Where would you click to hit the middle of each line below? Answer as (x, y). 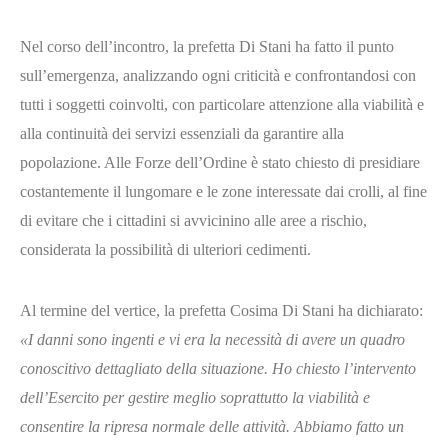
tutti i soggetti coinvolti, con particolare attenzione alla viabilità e (222, 104)
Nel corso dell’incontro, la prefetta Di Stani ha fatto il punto (207, 46)
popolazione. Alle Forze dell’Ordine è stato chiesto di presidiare (220, 162)
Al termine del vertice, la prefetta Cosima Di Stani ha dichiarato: (221, 310)
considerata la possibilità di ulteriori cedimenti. (165, 249)
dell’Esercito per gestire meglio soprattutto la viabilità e (195, 397)
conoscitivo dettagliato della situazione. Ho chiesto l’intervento (218, 368)
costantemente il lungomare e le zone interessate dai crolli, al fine (223, 191)
